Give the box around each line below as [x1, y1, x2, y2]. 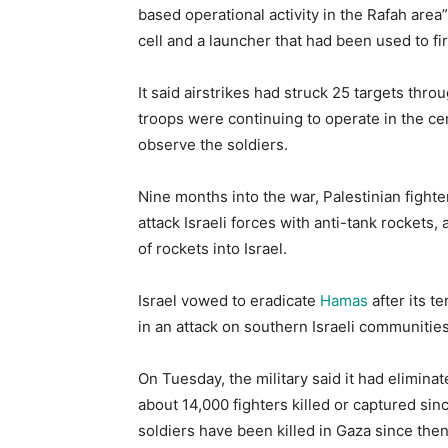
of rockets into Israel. [138, 238, 287, 258]
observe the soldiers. [138, 134, 288, 154]
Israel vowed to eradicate [138, 290, 320, 310]
